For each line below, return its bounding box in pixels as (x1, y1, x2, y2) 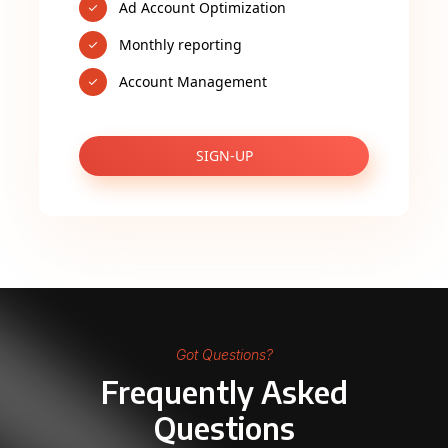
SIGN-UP (195, 146, 253, 165)
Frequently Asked (100, 373, 348, 411)
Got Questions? (175, 346, 273, 363)
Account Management (119, 72, 267, 91)
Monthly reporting (119, 35, 242, 54)
